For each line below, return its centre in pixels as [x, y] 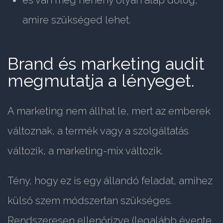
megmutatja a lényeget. [101, 81]
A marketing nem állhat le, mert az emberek [109, 111]
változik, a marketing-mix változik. [85, 151]
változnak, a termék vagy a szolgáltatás [98, 131]
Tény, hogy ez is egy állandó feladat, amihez [110, 181]
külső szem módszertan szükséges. [90, 201]
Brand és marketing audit [106, 64]
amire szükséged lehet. [76, 20]
